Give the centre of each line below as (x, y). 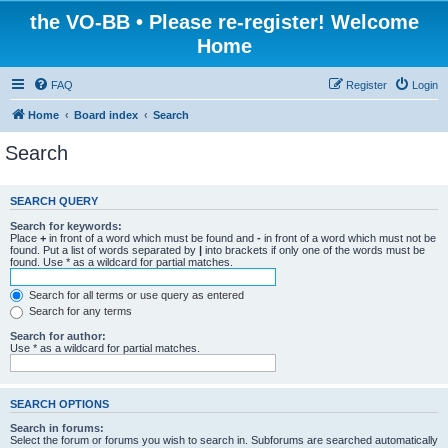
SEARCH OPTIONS (59, 403)
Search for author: (58, 335)
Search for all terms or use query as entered (135, 294)
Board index (106, 115)
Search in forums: (57, 428)
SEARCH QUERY (54, 201)
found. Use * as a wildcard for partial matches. (121, 261)
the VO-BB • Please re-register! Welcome (224, 22)
